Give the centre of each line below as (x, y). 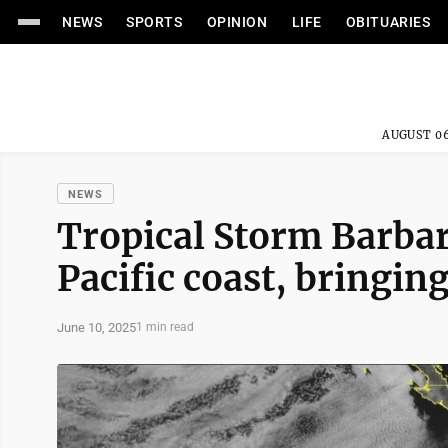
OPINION (237, 22)
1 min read (165, 327)
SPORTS (154, 22)
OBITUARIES (388, 22)
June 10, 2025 (96, 327)
